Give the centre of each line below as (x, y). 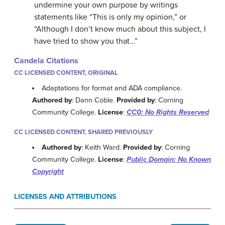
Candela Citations (46, 61)
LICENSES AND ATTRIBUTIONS (65, 197)
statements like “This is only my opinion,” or (110, 17)
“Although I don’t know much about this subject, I (120, 29)
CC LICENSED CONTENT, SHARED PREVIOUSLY (83, 132)
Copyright (48, 172)
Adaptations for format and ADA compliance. (112, 88)
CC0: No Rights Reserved (168, 113)
